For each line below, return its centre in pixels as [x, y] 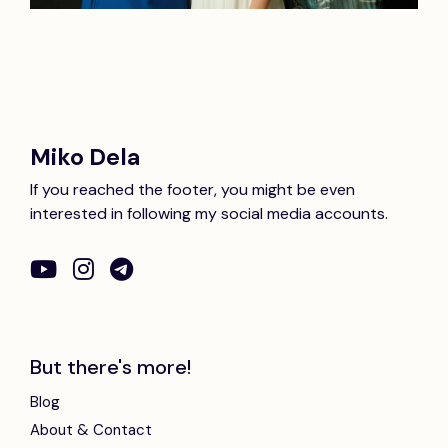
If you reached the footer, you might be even [192, 190]
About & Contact [91, 430]
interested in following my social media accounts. [209, 214]
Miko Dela [85, 157]
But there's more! [110, 367]
